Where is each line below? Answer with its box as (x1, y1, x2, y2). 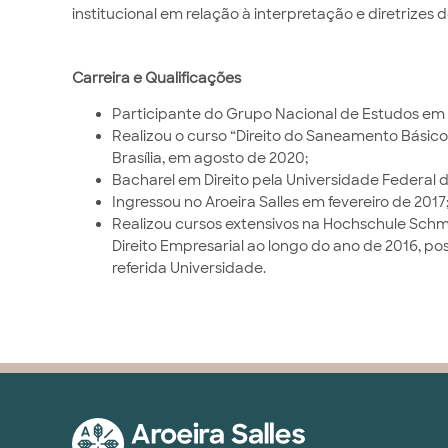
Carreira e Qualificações (72, 69, 244, 87)
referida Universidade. (112, 259, 266, 277)
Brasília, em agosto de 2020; (112, 149, 308, 167)
